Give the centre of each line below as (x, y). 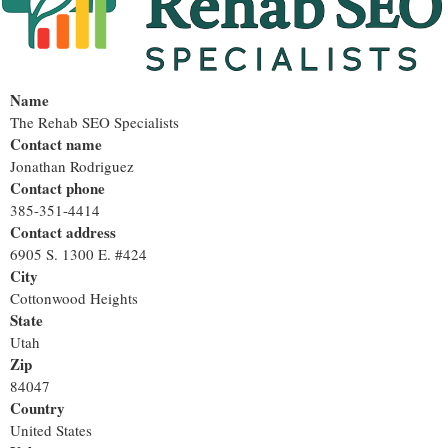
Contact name (56, 144)
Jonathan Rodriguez (72, 166)
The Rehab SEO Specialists (94, 122)
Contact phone (57, 188)
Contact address (63, 232)
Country (37, 408)
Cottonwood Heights (74, 298)
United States (51, 430)
